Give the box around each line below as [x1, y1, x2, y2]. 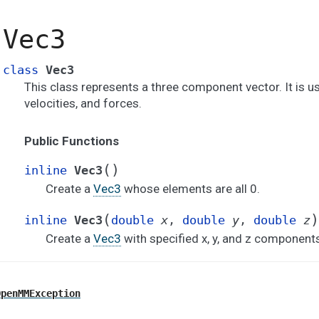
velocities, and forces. [24, 96, 142, 110]
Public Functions [24, 134, 119, 148]
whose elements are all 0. [121, 182, 260, 196]
